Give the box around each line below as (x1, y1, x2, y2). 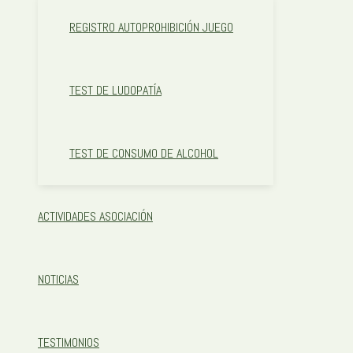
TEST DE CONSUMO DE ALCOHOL (69, 145, 218, 162)
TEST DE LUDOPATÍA (69, 82, 162, 99)
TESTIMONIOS (38, 334, 99, 351)
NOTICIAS (38, 271, 79, 288)
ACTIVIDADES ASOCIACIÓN (38, 208, 153, 225)
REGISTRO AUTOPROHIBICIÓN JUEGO (69, 19, 233, 36)
